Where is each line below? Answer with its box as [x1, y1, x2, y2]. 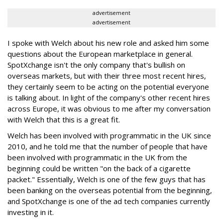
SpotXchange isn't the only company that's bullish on [7, 60, 185, 70]
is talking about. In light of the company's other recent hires [7, 93, 210, 103]
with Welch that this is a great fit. [7, 114, 120, 125]
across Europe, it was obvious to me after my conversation [7, 104, 211, 114]
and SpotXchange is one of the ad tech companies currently [7, 196, 210, 207]
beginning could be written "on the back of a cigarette [7, 163, 191, 174]
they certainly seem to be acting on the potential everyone [7, 82, 209, 92]
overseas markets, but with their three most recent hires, [7, 71, 206, 81]
